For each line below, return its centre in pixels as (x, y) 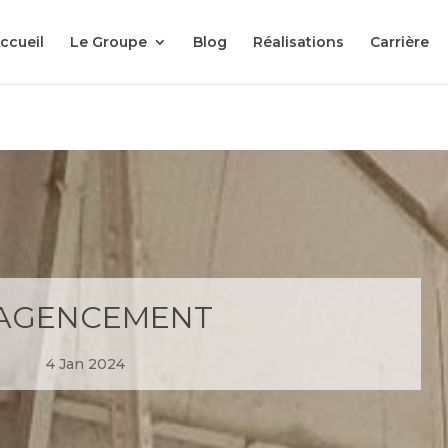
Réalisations (298, 42)
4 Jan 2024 (86, 363)
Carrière (399, 42)
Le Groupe (108, 42)
